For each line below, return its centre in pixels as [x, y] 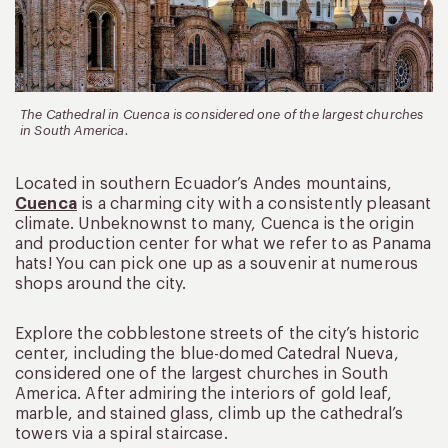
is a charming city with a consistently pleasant [254, 203]
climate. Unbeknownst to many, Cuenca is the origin [215, 223]
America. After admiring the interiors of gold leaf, [204, 393]
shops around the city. [101, 283]
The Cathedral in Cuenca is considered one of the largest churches [222, 114]
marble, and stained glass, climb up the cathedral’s [209, 413]
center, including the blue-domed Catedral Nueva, [207, 353]
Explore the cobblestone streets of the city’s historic [217, 333]
